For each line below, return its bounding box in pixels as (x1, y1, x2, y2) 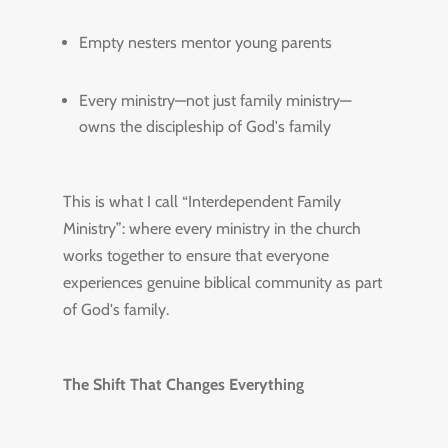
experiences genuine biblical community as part (62, 273, 382, 292)
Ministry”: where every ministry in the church (62, 219, 361, 238)
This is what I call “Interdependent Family (62, 192, 341, 211)
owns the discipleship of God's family (78, 117, 331, 136)
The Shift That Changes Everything (62, 375, 304, 394)
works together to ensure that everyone (62, 246, 329, 265)
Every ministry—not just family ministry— (78, 91, 351, 110)
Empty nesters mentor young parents (78, 33, 332, 52)
